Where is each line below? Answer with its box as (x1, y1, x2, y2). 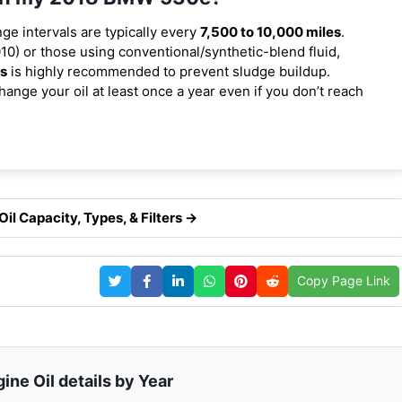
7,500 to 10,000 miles (200, 22, 341, 40)
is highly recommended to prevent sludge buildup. (7, 62, 330, 80)
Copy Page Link (297, 273, 391, 289)
